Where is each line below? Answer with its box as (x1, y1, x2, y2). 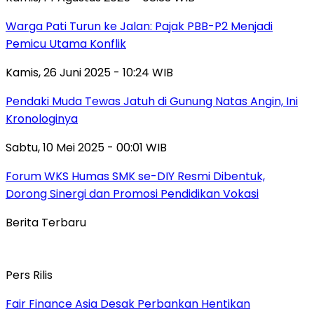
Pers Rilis (6, 266, 53, 283)
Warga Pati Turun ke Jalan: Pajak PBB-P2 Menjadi (6, 18, 273, 34)
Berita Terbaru (6, 214, 86, 231)
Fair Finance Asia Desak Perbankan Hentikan (6, 295, 250, 312)
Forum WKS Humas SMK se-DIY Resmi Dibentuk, (6, 168, 265, 184)
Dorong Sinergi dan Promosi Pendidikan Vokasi (6, 185, 259, 202)
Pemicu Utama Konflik (6, 35, 126, 52)
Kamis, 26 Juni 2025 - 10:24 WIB (6, 64, 173, 81)
